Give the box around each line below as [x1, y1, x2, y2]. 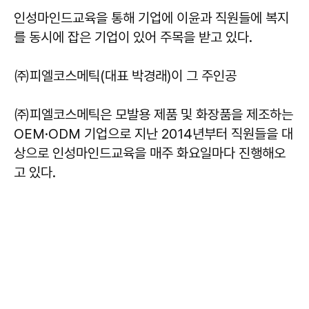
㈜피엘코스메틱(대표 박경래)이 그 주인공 [14, 68, 237, 84]
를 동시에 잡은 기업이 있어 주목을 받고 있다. [14, 29, 252, 46]
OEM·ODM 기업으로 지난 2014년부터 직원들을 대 [14, 126, 293, 142]
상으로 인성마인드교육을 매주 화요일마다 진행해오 [14, 145, 286, 161]
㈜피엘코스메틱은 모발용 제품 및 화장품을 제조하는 [14, 106, 293, 123]
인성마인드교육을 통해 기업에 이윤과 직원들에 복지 [14, 10, 289, 26]
